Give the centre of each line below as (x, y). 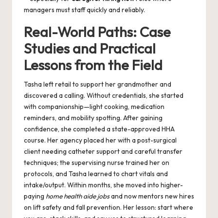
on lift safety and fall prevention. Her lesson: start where (109, 208)
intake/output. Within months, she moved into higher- (103, 185)
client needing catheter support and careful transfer (103, 152)
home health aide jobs (78, 196)
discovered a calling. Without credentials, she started (104, 96)
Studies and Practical (90, 48)
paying (35, 196)
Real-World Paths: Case (97, 32)
